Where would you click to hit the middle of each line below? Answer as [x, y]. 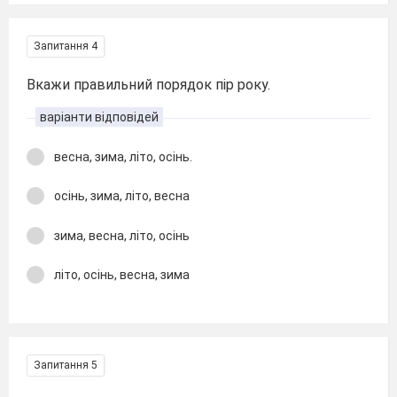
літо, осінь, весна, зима [122, 275]
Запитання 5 [66, 365]
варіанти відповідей [99, 117]
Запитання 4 [66, 46]
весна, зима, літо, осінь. [123, 156]
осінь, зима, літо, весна [122, 196]
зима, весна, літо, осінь [122, 235]
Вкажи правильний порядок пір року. [148, 84]
